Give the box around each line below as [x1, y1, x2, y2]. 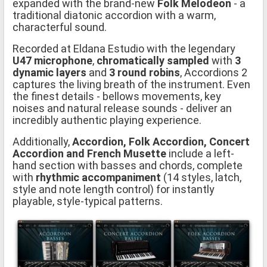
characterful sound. [13, 20, 107, 33]
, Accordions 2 [180, 66, 247, 79]
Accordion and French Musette [13, 147, 166, 160]
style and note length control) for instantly [13, 182, 215, 195]
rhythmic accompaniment [36, 170, 161, 184]
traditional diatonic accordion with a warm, [13, 8, 216, 21]
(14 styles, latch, [161, 170, 241, 184]
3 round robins [109, 66, 180, 79]
